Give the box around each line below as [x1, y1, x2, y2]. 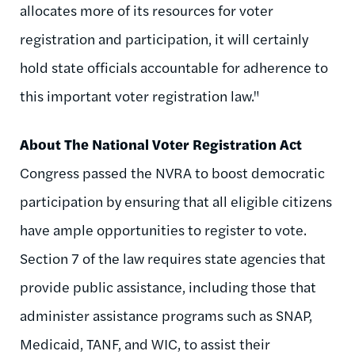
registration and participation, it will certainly [20, 28, 308, 48]
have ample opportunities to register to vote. [20, 219, 310, 239]
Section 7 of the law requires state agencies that [20, 247, 326, 268]
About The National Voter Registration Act [20, 133, 302, 154]
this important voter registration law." [20, 85, 259, 105]
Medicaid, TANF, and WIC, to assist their [20, 333, 270, 353]
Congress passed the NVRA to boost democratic [20, 162, 325, 182]
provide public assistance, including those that [20, 276, 316, 296]
